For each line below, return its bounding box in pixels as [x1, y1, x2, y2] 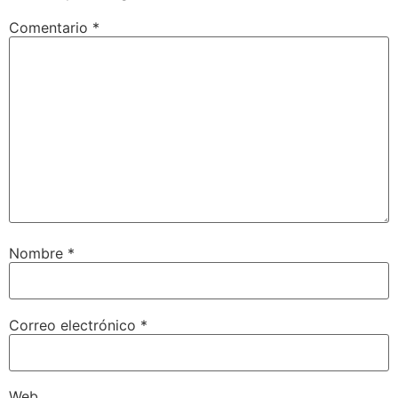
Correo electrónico [9, 315, 140, 334]
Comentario [9, 18, 92, 36]
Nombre [9, 244, 68, 263]
